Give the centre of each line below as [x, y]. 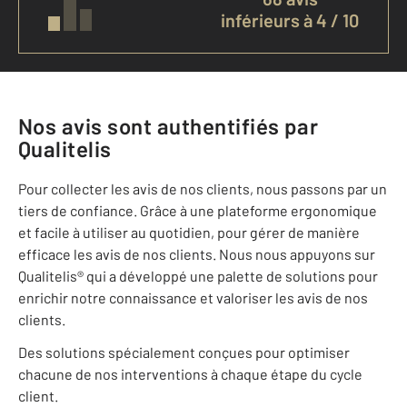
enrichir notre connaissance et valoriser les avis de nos [193, 298]
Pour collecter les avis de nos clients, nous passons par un [203, 189]
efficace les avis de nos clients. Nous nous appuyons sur [197, 254]
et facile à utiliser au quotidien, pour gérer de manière [189, 233]
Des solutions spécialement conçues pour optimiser [184, 352]
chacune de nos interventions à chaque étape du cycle [190, 374]
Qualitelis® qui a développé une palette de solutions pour [198, 276]
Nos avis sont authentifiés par [169, 126]
